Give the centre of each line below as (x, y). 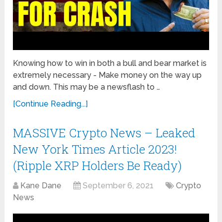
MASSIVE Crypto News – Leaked (104, 133)
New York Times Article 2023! (95, 149)
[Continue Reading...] (51, 104)
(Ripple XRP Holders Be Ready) (98, 166)
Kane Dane (41, 186)
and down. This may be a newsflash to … (87, 87)
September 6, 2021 (118, 186)
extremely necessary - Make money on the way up (108, 75)
